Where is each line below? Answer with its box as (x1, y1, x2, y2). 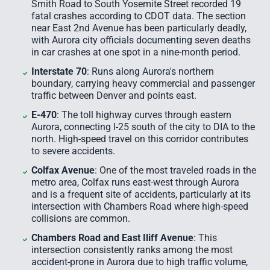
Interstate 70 (31, 66, 87, 77)
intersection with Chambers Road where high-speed (31, 201, 248, 212)
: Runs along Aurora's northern (87, 66, 214, 77)
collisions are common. (31, 213, 130, 224)
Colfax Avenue (31, 165, 95, 176)
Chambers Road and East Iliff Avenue (31, 232, 193, 243)
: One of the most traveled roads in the (95, 165, 256, 176)
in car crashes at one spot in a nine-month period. (31, 46, 240, 58)
